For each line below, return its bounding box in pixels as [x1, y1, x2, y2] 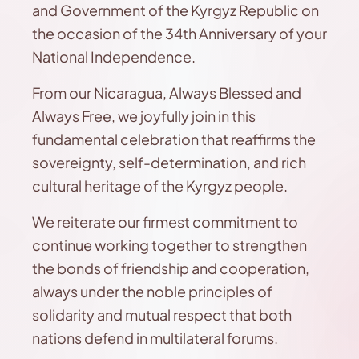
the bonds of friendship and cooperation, [32, 259, 309, 277]
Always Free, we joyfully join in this [32, 107, 256, 125]
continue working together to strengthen [32, 236, 307, 254]
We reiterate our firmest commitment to [32, 212, 298, 231]
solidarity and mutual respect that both [32, 305, 292, 324]
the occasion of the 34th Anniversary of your [32, 24, 327, 42]
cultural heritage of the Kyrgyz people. [32, 176, 288, 195]
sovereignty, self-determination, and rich [32, 153, 306, 171]
